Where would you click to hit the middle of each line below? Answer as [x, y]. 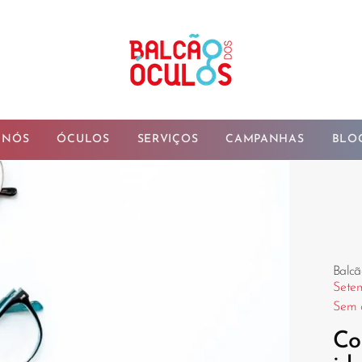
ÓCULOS [83, 139]
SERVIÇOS [168, 139]
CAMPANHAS [265, 139]
